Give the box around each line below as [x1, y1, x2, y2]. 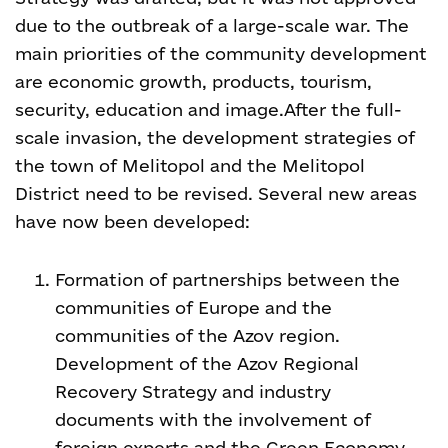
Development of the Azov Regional [55, 354, 359, 373]
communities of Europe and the [55, 298, 332, 317]
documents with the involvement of [55, 410, 371, 429]
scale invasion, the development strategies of [15, 128, 415, 147]
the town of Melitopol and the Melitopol [15, 156, 365, 175]
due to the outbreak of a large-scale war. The [15, 16, 409, 35]
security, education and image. [15, 100, 284, 119]
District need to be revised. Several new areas [15, 184, 417, 203]
